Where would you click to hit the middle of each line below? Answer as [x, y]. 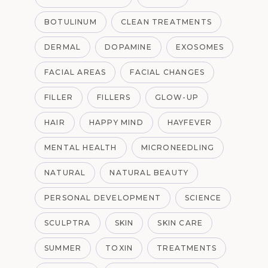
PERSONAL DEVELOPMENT [103, 198]
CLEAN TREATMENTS [166, 22]
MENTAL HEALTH [81, 148]
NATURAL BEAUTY [149, 173]
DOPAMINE [128, 47]
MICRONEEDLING [178, 148]
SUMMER [63, 248]
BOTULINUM [71, 22]
